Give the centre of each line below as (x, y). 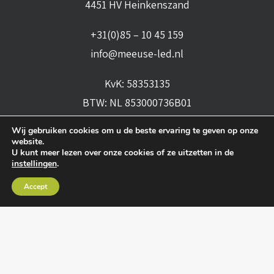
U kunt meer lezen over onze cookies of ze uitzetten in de (123, 153)
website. (28, 142)
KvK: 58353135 (137, 83)
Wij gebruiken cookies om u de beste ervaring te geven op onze (135, 131)
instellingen (34, 164)
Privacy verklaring (74, 212)
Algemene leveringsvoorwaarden (196, 193)
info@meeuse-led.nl (137, 54)
